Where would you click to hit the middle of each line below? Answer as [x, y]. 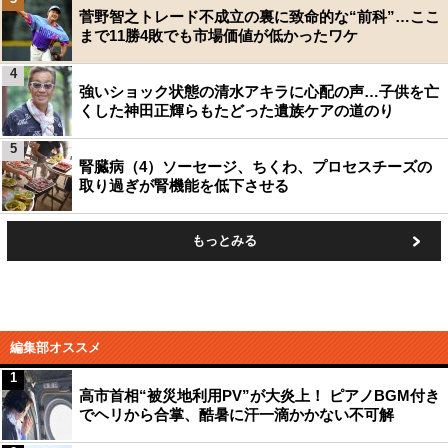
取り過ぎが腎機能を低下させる [184, 185]
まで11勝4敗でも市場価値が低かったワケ [218, 35]
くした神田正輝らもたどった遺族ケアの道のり [236, 110]
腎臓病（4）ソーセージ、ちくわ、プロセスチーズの [255, 166]
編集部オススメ [55, 347]
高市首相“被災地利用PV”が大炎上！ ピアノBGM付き [259, 395]
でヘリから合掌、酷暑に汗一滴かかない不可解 [238, 414]
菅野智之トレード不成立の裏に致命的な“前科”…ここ [259, 16]
